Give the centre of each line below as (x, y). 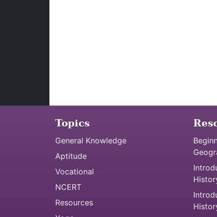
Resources (74, 202)
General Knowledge (91, 140)
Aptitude (71, 156)
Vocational (75, 171)
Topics (72, 123)
